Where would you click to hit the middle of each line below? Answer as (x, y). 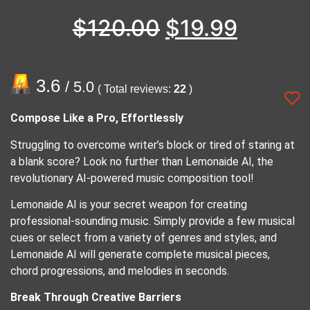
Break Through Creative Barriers (96, 298)
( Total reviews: (136, 89)
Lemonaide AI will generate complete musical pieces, (140, 255)
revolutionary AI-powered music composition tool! (132, 178)
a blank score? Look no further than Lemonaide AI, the (142, 161)
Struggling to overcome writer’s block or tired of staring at (153, 145)
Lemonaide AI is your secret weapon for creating (129, 205)
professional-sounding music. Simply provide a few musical (153, 221)
